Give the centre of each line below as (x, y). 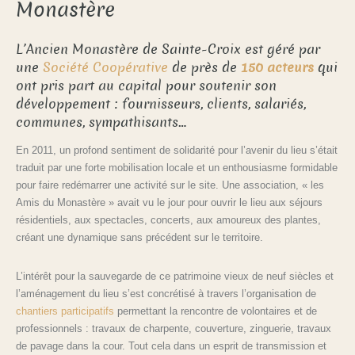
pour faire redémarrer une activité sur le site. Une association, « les (170, 185)
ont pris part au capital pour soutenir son (146, 86)
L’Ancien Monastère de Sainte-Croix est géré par (168, 49)
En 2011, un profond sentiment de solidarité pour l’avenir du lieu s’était (177, 150)
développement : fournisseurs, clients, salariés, (161, 104)
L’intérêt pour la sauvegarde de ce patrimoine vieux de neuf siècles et (175, 276)
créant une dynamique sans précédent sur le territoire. (139, 237)
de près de (204, 67)
